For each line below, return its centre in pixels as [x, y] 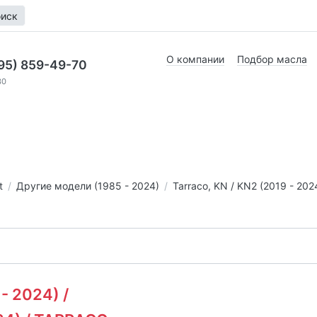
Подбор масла [272, 59]
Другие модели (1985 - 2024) [87, 185]
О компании [195, 59]
